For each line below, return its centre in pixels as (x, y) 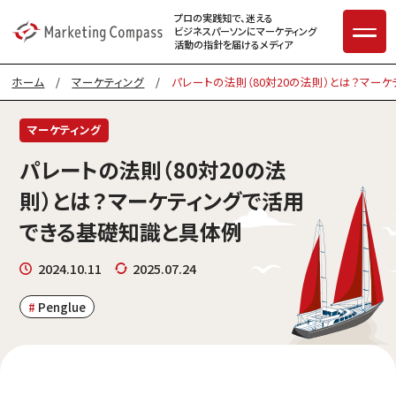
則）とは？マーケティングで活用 (162, 200)
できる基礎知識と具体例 (131, 231)
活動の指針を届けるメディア (234, 45)
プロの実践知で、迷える (224, 18)
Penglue (62, 306)
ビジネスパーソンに (216, 31)
